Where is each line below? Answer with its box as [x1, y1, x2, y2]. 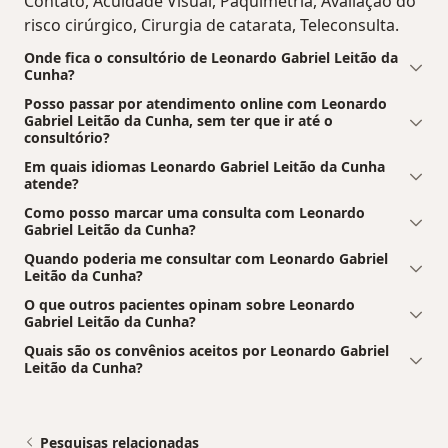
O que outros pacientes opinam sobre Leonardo [24, 295, 355, 315]
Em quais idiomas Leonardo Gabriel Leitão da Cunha [24, 157, 385, 177]
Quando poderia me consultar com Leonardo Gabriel [24, 249, 388, 269]
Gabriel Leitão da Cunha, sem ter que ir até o [24, 111, 333, 131]
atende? [24, 174, 79, 194]
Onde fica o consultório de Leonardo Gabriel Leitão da [24, 48, 398, 68]
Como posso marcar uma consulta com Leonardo [24, 203, 365, 223]
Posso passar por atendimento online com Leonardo [24, 94, 387, 114]
